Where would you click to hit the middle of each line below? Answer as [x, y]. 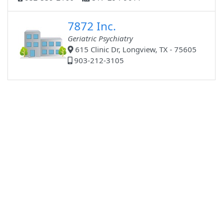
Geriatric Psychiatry [101, 39]
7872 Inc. [92, 26]
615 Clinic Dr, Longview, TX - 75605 [135, 50]
